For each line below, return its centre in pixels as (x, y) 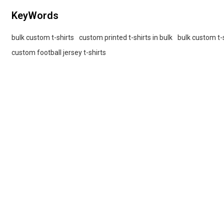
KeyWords (35, 16)
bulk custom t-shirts (43, 37)
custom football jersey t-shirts (59, 52)
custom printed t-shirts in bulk (126, 37)
